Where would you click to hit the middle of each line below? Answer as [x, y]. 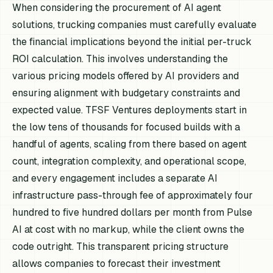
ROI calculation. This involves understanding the [120, 59]
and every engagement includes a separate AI [115, 179]
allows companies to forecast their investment [117, 264]
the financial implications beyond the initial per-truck [132, 42]
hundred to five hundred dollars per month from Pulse [133, 213]
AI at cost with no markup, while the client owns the [129, 230]
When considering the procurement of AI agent [117, 8]
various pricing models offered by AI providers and [126, 76]
